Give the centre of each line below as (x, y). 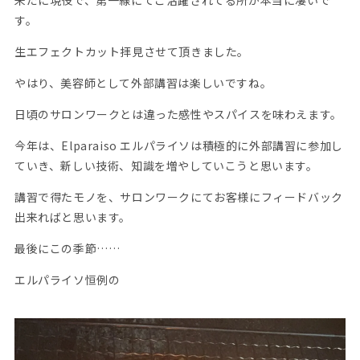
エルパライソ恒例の (67, 279)
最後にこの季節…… (67, 248)
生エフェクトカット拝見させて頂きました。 (131, 51)
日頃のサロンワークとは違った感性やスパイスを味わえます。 (178, 114)
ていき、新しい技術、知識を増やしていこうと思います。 (166, 165)
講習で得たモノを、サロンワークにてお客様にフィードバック (178, 196)
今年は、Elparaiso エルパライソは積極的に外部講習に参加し (178, 145)
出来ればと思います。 (72, 217)
